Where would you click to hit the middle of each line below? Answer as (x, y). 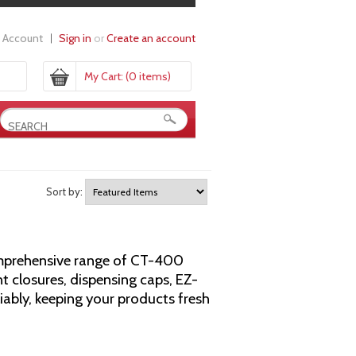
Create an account (151, 38)
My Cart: (104, 76)
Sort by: (66, 192)
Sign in (75, 38)
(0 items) (148, 76)
